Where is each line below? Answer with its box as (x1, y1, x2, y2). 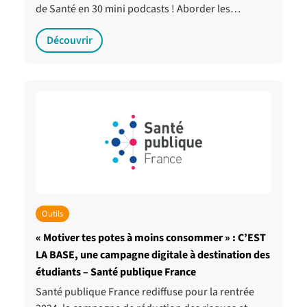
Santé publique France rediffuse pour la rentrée (36, 284, 254, 300)
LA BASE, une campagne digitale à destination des (36, 247, 270, 263)
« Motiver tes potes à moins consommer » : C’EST (36, 230, 266, 246)
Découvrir (46, 32, 93, 48)
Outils (41, 207, 63, 220)
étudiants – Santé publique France (36, 265, 196, 280)
